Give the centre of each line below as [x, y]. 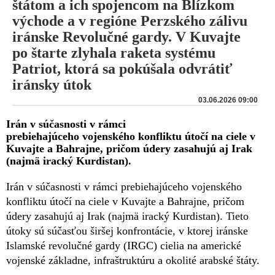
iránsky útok [52, 84]
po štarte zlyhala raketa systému [114, 52]
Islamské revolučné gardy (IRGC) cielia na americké [124, 245]
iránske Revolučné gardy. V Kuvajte [126, 37]
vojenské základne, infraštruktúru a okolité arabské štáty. [133, 260]
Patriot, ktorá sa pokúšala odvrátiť [122, 68]
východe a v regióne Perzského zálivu [130, 21]
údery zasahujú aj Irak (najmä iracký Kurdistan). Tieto [127, 216]
